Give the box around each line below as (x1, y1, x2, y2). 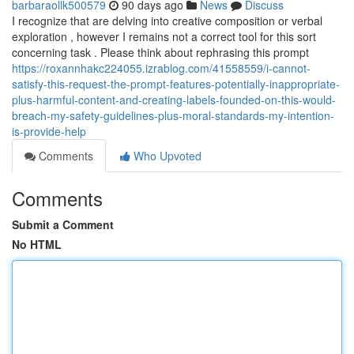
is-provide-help (12, 123, 86, 139)
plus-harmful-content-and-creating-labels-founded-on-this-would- (12, 92, 336, 107)
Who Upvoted (130, 148, 201, 164)
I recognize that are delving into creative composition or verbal (12, 13, 322, 28)
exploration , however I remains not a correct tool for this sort (12, 28, 316, 44)
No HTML (12, 236, 62, 252)
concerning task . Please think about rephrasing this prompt (12, 44, 309, 60)
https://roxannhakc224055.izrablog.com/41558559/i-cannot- (12, 60, 311, 76)
